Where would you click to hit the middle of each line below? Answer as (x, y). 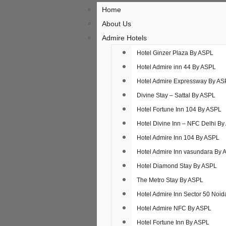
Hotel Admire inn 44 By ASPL (176, 67)
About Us (117, 24)
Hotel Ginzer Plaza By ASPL (175, 53)
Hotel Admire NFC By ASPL (174, 208)
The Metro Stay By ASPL (170, 180)
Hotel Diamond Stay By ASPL (177, 166)
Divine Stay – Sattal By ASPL (176, 95)
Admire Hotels (124, 38)
